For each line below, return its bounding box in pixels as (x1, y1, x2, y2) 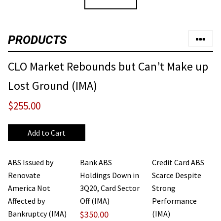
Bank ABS (79, 157, 112, 167)
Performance (151, 195, 197, 206)
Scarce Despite (151, 170, 201, 180)
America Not (8, 183, 50, 193)
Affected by (8, 195, 45, 206)
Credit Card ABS (151, 157, 204, 167)
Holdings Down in (79, 170, 139, 180)
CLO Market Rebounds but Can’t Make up (8, 58, 208, 74)
